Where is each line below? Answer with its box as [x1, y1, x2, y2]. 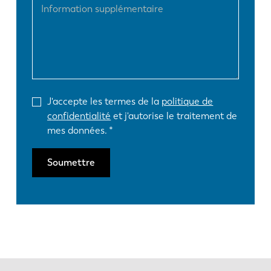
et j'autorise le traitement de [111, 109, 238, 122]
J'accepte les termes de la [47, 95, 162, 107]
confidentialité [47, 109, 111, 122]
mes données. [47, 124, 108, 136]
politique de [162, 95, 214, 107]
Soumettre [47, 157, 96, 169]
